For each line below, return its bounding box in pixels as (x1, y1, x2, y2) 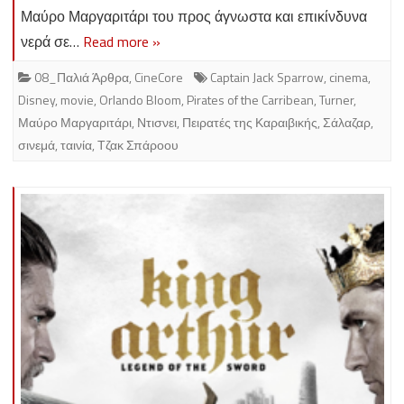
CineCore (134, 67, 183, 87)
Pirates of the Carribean (187, 89, 314, 109)
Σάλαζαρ (323, 112, 371, 132)
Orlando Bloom (99, 89, 181, 109)
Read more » (83, 30, 161, 52)
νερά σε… (21, 30, 83, 52)
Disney (18, 89, 55, 109)
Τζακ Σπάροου (97, 134, 179, 154)
